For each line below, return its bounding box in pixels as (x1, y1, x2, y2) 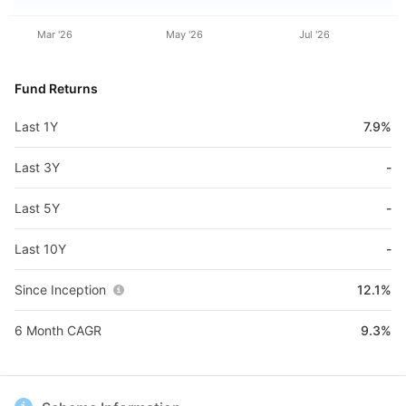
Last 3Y (14, 159, 60, 175)
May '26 (166, 28, 204, 41)
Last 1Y (14, 119, 58, 134)
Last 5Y (14, 200, 60, 216)
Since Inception (14, 282, 106, 297)
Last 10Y (14, 241, 66, 256)
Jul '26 (298, 28, 330, 41)
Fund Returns (14, 81, 98, 96)
